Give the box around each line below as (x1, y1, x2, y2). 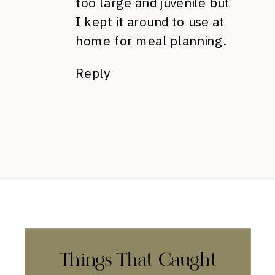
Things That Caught (59, 249, 217, 272)
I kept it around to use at (76, 14, 225, 30)
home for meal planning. (76, 33, 225, 49)
